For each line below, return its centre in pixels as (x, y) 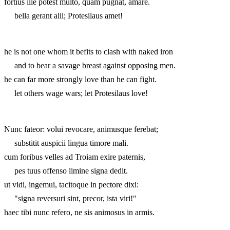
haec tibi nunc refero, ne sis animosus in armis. (79, 212)
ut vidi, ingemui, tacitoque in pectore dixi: (71, 184)
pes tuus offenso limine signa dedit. (66, 170)
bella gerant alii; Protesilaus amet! (63, 15)
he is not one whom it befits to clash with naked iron (89, 51)
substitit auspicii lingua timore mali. (66, 143)
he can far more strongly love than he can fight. (80, 79)
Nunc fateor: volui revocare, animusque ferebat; (81, 129)
